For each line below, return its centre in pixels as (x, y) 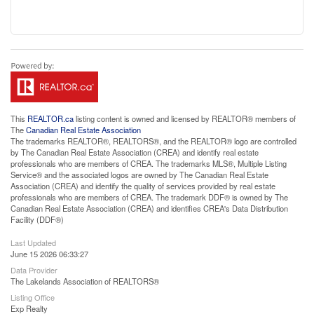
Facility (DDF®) (37, 219)
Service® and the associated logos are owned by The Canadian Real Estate (139, 174)
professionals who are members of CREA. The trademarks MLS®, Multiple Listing (149, 163)
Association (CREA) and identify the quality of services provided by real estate (143, 185)
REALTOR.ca (50, 118)
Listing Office (33, 297)
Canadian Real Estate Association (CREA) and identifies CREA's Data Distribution (149, 208)
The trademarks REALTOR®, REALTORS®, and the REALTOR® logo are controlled (153, 141)
